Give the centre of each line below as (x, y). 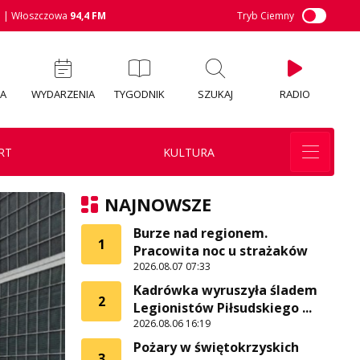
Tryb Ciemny (266, 16)
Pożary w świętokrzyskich (216, 347)
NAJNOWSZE (158, 204)
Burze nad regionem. (200, 233)
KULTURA (188, 152)
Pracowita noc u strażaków (221, 251)
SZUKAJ (215, 94)
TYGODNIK (139, 94)
